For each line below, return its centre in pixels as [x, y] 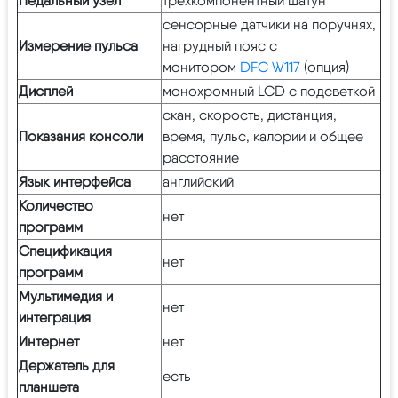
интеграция [55, 317]
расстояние [201, 157]
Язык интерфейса [75, 181]
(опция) [325, 67]
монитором [201, 67]
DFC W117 [270, 67]
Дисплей [46, 91]
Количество [56, 205]
